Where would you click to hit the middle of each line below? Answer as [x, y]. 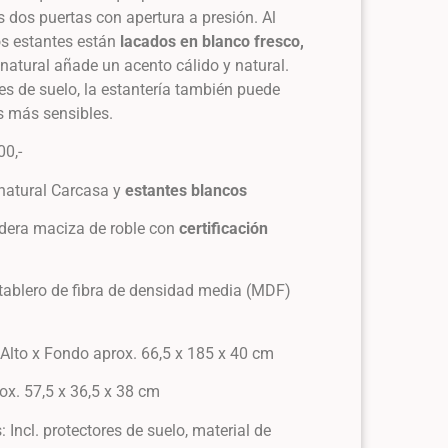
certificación [224, 228]
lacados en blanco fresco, [212, 41]
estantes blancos [186, 190]
